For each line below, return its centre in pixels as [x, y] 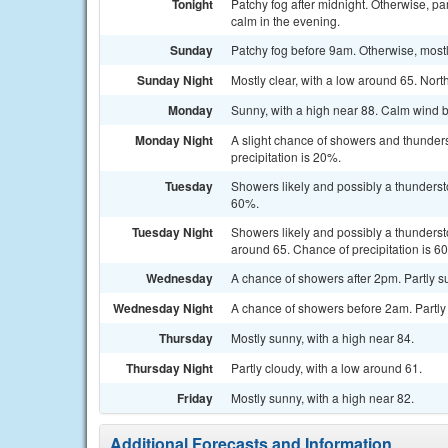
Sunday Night [175, 80]
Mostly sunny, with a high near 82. [322, 397]
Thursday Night [169, 368]
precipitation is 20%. [286, 156]
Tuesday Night [172, 232]
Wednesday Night [163, 308]
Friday [195, 398]
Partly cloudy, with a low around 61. [326, 367]
